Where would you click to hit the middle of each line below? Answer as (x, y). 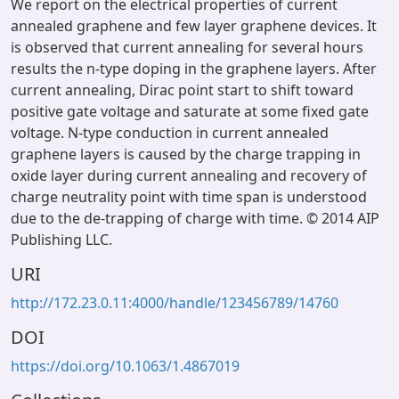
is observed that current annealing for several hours (187, 47)
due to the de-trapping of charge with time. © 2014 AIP (195, 218)
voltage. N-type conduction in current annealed (170, 133)
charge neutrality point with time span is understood (189, 197)
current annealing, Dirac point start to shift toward (182, 90)
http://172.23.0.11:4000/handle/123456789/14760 (175, 303)
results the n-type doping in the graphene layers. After (194, 69)
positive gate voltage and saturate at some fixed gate (190, 111)
